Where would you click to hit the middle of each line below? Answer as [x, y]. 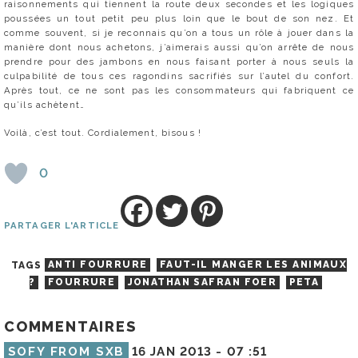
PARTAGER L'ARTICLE [62, 225]
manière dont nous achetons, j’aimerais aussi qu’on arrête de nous [179, 47]
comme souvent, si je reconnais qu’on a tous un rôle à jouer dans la [179, 32]
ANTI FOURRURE [97, 265]
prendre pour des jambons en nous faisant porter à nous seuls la [179, 61]
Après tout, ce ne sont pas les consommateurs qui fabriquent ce [179, 90]
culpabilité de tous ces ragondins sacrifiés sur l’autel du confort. [179, 76]
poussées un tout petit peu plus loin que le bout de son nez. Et [179, 18]
